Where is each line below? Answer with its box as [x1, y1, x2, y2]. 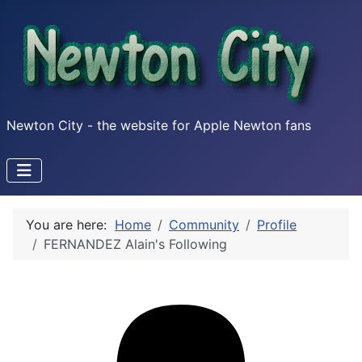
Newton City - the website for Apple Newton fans [6, 117, 311, 133]
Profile [257, 217, 297, 233]
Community [169, 217, 239, 233]
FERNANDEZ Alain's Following [44, 236, 227, 252]
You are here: [26, 217, 115, 233]
